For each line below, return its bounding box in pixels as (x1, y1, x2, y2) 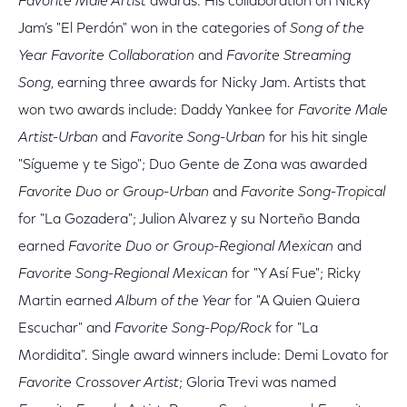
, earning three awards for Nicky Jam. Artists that (51, 76, 366, 91)
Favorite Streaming (226, 49, 351, 64)
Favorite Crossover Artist (18, 376, 179, 391)
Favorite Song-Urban (130, 131, 265, 145)
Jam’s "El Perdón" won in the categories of (18, 22, 290, 36)
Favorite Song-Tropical (241, 185, 385, 200)
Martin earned (18, 294, 115, 309)
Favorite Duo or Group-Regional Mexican (68, 240, 333, 254)
